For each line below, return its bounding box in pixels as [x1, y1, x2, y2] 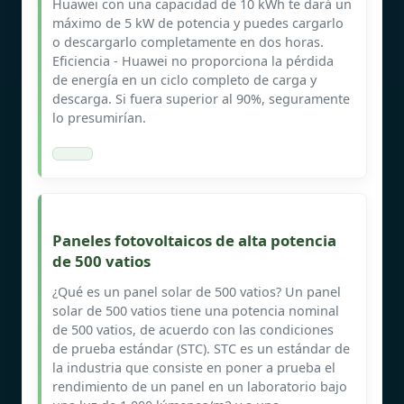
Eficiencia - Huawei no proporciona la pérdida [52, 51, 334, 69]
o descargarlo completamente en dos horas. [52, 32, 324, 50]
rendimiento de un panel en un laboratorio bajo [52, 377, 347, 395]
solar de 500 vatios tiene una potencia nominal [52, 301, 339, 319]
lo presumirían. [52, 108, 146, 126]
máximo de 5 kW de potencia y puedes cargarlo [52, 14, 344, 32]
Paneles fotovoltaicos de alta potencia [52, 229, 336, 251]
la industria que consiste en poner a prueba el [52, 358, 335, 376]
